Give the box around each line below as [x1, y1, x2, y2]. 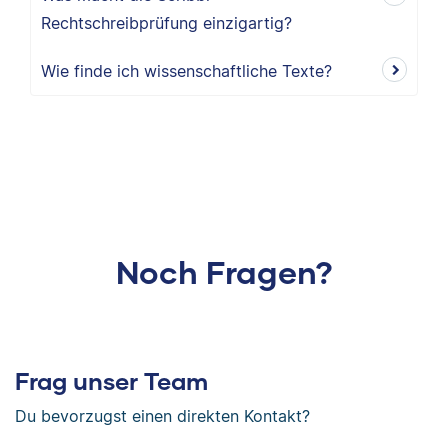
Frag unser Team [15, 366, 208, 395]
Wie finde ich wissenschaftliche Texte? [41, 61, 332, 81]
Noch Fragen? [115, 252, 333, 291]
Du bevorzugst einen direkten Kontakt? [15, 406, 310, 426]
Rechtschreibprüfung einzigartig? [41, 13, 292, 33]
